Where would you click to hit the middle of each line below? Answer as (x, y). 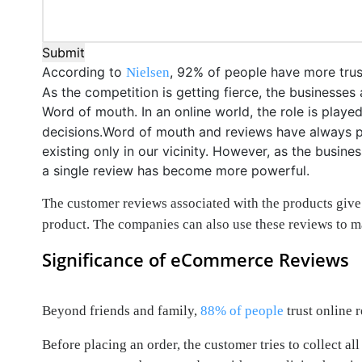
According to (84, 72)
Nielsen (148, 72)
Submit (63, 53)
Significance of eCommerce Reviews (196, 259)
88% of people (242, 311)
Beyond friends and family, (121, 311)
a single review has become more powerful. (176, 170)
